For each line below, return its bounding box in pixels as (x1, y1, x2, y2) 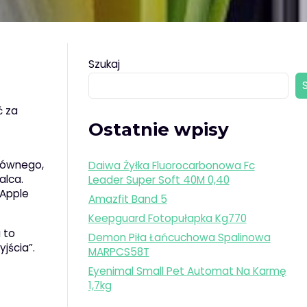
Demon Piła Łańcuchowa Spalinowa (88, 230, 271, 245)
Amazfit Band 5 (88, 192, 167, 207)
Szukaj (88, 56, 120, 71)
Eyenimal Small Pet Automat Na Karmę (88, 264, 286, 279)
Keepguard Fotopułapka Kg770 (88, 211, 247, 226)
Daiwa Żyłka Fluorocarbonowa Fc (88, 158, 255, 173)
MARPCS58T (88, 245, 149, 260)
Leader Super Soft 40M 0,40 (88, 173, 230, 188)
